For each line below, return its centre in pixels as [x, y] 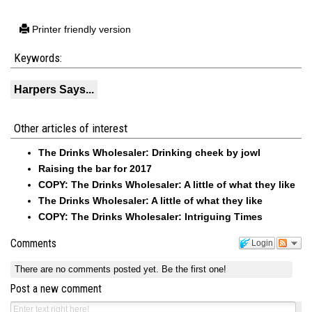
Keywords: [38, 58]
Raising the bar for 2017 [95, 169]
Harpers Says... [54, 89]
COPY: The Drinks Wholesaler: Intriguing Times [150, 217]
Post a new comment [56, 289]
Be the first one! [194, 269]
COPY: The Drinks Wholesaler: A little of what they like [167, 185]
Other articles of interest [71, 128]
